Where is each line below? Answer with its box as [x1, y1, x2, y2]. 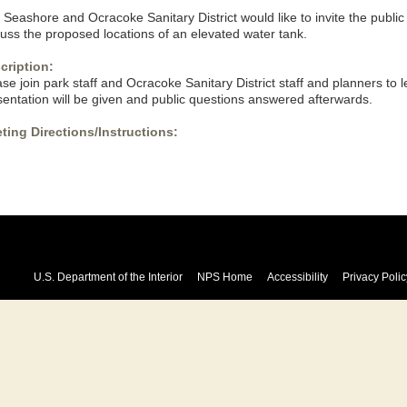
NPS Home [196, 271, 253, 283]
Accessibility [266, 271, 328, 283]
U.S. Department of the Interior [33, 271, 183, 283]
